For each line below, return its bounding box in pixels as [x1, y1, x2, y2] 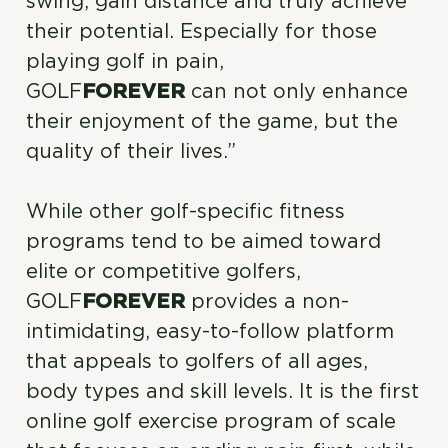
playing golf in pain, [26, 52, 225, 72]
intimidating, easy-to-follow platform [26, 322, 395, 342]
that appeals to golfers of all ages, [26, 352, 369, 372]
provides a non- [185, 292, 350, 312]
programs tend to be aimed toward [26, 232, 382, 252]
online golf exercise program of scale [26, 412, 397, 432]
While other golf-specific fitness [26, 202, 346, 222]
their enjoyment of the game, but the [26, 112, 399, 132]
